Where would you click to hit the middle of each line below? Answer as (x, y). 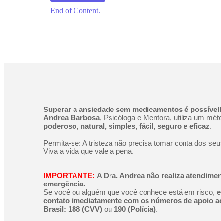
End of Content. (75, 11)
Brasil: (55, 209)
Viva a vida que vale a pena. (89, 151)
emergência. (64, 184)
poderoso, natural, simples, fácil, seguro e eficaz (127, 126)
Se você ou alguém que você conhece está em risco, (130, 192)
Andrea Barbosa (72, 118)
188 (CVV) (85, 209)
